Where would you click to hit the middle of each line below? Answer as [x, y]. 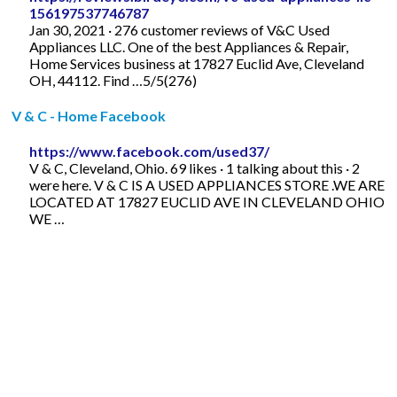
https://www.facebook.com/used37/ [150, 151]
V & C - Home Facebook [89, 115]
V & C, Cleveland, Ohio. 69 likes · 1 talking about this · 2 [195, 167]
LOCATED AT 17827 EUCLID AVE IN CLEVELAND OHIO [207, 201]
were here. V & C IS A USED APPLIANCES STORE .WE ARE [207, 184]
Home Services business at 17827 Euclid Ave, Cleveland [197, 63]
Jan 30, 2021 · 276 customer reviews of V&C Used [180, 29]
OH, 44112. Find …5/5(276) [113, 80]
